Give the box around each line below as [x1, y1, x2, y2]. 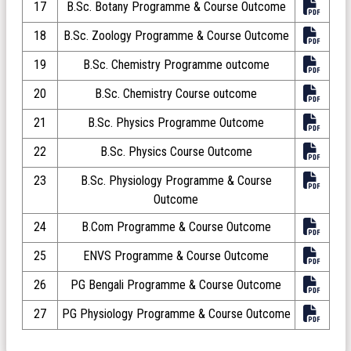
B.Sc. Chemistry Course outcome [95, 85, 257, 101]
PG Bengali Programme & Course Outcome [71, 277, 281, 292]
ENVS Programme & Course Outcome [83, 248, 269, 263]
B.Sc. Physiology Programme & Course [80, 172, 272, 188]
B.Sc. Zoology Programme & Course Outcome [63, 27, 289, 43]
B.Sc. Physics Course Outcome [100, 143, 252, 159]
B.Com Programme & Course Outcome [81, 219, 271, 234]
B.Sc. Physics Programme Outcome [88, 114, 264, 130]
